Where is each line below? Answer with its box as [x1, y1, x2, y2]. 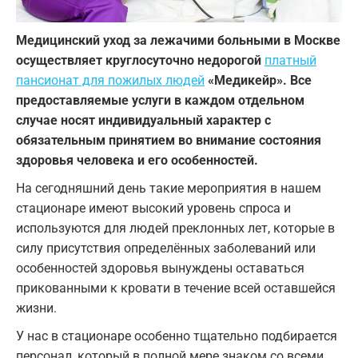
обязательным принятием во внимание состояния [16, 133, 321, 149]
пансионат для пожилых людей [16, 73, 205, 89]
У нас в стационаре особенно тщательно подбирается [16, 328, 337, 344]
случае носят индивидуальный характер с [16, 113, 271, 129]
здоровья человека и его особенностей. [16, 153, 258, 169]
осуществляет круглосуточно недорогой [16, 53, 265, 69]
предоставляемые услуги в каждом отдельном [16, 93, 304, 109]
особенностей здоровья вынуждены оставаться [16, 261, 304, 276]
